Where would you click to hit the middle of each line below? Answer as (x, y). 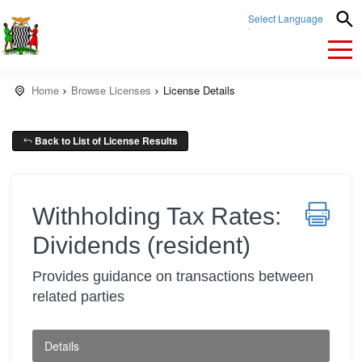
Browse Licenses (111, 90)
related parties (78, 297)
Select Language (286, 19)
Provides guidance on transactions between (173, 276)
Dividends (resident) (141, 245)
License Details (199, 90)
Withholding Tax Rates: (157, 216)
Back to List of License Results (105, 141)
